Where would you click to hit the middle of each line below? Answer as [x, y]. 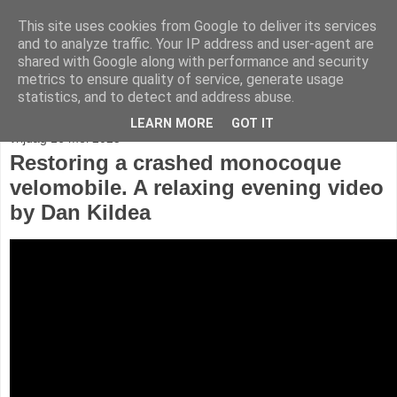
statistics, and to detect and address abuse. [156, 97]
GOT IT [253, 124]
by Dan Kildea [80, 212]
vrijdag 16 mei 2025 [65, 138]
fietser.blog [91, 52]
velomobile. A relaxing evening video [197, 187]
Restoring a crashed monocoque [175, 163]
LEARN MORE [172, 124]
